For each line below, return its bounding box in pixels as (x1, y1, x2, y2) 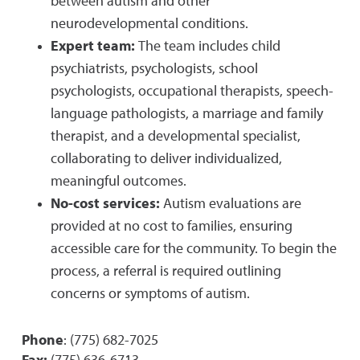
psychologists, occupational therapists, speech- (51, 84, 333, 99)
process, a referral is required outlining (51, 264, 281, 279)
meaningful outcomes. (51, 174, 186, 189)
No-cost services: (51, 197, 163, 211)
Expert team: (51, 39, 138, 54)
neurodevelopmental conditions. (51, 17, 248, 31)
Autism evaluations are (163, 197, 301, 211)
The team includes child (138, 39, 280, 54)
